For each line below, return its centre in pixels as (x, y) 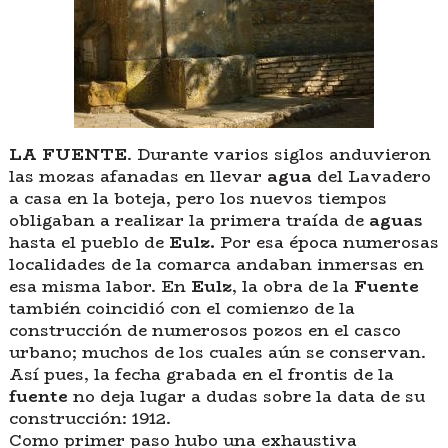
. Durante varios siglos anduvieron (278, 155)
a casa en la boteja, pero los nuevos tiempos (197, 199)
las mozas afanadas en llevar (137, 177)
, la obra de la (292, 287)
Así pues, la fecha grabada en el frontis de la (201, 375)
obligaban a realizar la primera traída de (186, 221)
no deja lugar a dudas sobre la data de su (246, 397)
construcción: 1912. (89, 419)
